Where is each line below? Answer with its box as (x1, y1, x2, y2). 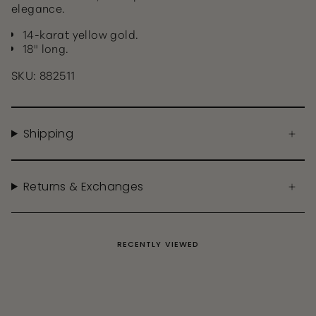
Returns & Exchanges (23, 178, 144, 195)
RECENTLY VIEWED (116, 238, 200, 250)
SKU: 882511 (11, 66, 75, 83)
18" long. (23, 39, 69, 56)
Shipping (23, 126, 74, 142)
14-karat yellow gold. (23, 25, 139, 42)
